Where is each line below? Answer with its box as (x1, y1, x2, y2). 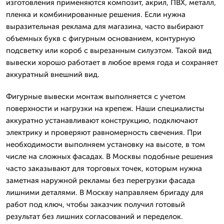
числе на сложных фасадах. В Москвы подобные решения (6, 151, 213, 161)
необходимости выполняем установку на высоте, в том (6, 139, 205, 149)
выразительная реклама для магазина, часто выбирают (6, 21, 203, 31)
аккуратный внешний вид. (6, 69, 99, 79)
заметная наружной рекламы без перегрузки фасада (6, 175, 195, 185)
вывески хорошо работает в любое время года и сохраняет (6, 57, 218, 67)
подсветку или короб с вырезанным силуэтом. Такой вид (6, 45, 211, 55)
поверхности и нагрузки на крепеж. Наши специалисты (6, 103, 204, 113)
